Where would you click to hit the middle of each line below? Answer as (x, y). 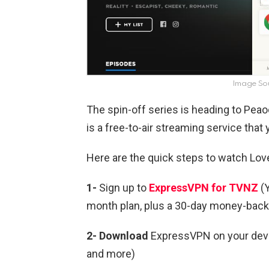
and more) (111, 254)
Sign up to (123, 188)
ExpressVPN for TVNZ (204, 188)
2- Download (117, 236)
